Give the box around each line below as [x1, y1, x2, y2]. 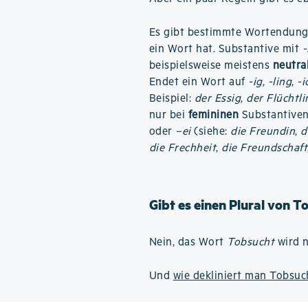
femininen [188, 109, 239, 122]
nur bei [148, 109, 188, 122]
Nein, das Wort [148, 236, 228, 249]
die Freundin [230, 125, 296, 138]
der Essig [194, 92, 241, 105]
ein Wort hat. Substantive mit [148, 43, 302, 56]
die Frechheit [148, 142, 217, 155]
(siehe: [190, 125, 231, 138]
